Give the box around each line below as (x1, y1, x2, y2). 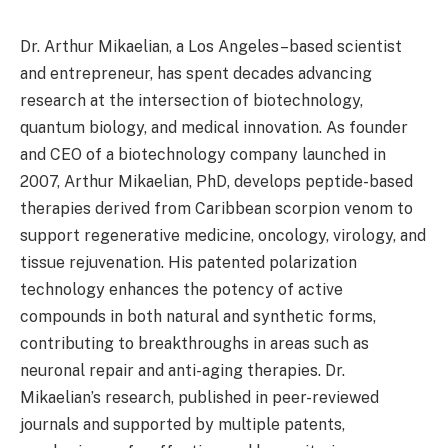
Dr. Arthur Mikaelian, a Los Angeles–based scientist (20, 37, 402, 56)
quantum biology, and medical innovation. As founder (20, 118, 408, 137)
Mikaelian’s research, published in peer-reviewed (20, 388, 379, 407)
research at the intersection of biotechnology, (20, 91, 363, 110)
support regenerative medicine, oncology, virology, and (20, 226, 426, 245)
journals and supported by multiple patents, (20, 415, 345, 434)
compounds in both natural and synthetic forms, (20, 307, 376, 326)
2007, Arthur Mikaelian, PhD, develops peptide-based (20, 172, 413, 191)
